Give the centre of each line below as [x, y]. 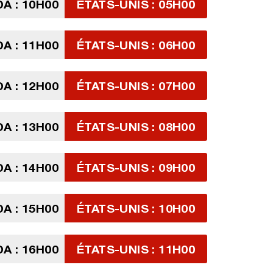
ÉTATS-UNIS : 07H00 [136, 86]
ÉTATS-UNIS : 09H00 [136, 167]
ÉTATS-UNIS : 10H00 [136, 208]
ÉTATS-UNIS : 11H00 [136, 249]
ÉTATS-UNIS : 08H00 [136, 126]
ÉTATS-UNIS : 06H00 [136, 45]
